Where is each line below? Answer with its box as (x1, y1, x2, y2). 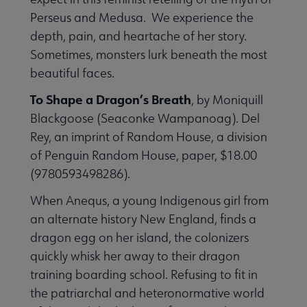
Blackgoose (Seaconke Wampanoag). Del (30, 110, 260, 126)
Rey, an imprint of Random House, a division (30, 128, 267, 145)
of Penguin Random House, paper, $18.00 (30, 147, 257, 163)
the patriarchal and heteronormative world (30, 284, 265, 301)
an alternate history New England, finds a (30, 210, 256, 227)
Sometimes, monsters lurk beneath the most (30, 46, 267, 62)
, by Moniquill (191, 91, 263, 108)
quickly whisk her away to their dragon (30, 247, 240, 264)
